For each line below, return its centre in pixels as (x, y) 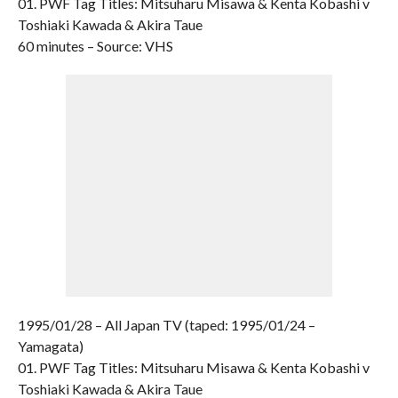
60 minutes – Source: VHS (95, 46)
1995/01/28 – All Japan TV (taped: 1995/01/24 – (166, 325)
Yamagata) (50, 346)
